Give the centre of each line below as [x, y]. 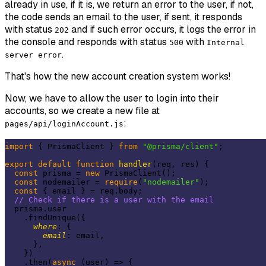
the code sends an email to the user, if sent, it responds [123, 17]
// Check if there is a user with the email [114, 200]
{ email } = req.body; [90, 191]
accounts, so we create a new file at [82, 111]
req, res [176, 164]
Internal [226, 43]
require [121, 182]
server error [33, 55]
